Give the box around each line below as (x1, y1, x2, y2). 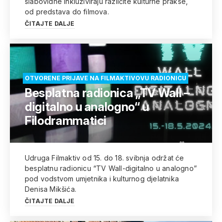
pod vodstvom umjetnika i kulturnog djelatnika (25, 174, 179, 183)
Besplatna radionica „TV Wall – (25, 86, 190, 100)
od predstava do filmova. (25, 7, 109, 16)
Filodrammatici (25, 113, 107, 128)
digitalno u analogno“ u (25, 100, 149, 114)
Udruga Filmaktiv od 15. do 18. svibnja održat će (25, 154, 184, 162)
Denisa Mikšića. (25, 185, 76, 193)
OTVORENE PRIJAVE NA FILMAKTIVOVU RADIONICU (25, 74, 186, 82)
